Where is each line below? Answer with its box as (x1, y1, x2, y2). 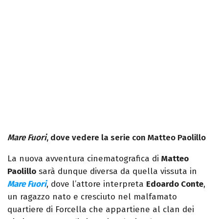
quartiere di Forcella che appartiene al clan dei (7, 204, 194, 215)
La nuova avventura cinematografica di (7, 153, 161, 164)
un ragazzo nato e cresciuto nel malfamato (7, 192, 177, 202)
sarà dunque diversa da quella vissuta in (36, 166, 197, 177)
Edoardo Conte (146, 179, 203, 190)
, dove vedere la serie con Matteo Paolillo (46, 132, 206, 143)
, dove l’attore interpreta (46, 179, 146, 190)
